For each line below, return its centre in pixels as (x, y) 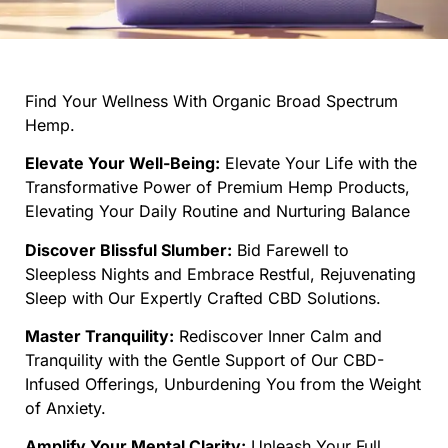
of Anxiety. (65, 408)
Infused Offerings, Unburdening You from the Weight (223, 384)
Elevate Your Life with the (318, 163)
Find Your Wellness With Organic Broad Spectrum (211, 100)
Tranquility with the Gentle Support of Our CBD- (204, 360)
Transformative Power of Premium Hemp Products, (217, 187)
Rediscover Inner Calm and (278, 336)
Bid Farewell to (290, 249)
